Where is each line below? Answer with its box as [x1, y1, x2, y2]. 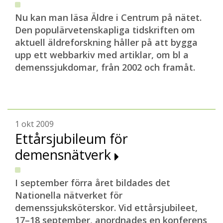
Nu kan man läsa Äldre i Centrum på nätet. [15, 11, 202, 23]
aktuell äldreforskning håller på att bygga [15, 36, 198, 48]
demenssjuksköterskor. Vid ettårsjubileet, [15, 202, 198, 214]
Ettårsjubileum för [15, 129, 128, 148]
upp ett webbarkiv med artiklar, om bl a [15, 49, 189, 61]
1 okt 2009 [15, 118, 54, 129]
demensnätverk [15, 145, 114, 164]
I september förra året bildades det [15, 177, 170, 189]
